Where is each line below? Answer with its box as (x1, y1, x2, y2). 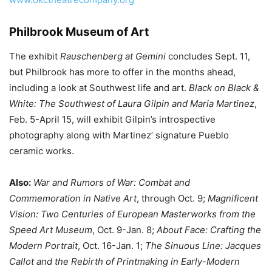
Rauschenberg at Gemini (60, 50, 166, 62)
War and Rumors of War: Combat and (33, 177, 190, 188)
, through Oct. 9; (137, 192, 208, 204)
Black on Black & (189, 82, 259, 93)
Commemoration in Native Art (9, 192, 137, 204)
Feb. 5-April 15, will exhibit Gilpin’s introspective (9, 114, 216, 125)
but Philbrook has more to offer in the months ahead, (9, 66, 236, 78)
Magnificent (208, 192, 258, 204)
